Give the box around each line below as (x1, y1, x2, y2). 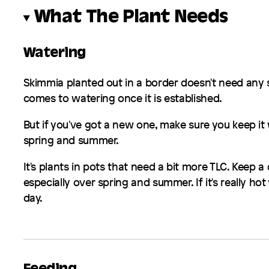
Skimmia (23, 75, 64, 90)
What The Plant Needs (34, 8, 228, 28)
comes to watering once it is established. (23, 91, 222, 106)
